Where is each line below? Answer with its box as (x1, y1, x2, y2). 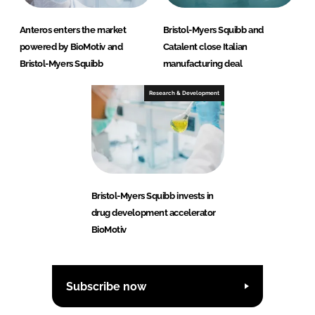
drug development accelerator (91, 207, 216, 219)
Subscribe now (66, 279, 146, 293)
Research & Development (148, 89, 219, 97)
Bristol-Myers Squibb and (162, 25, 264, 36)
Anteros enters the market (19, 25, 127, 36)
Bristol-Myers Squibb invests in (91, 191, 214, 202)
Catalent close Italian (162, 41, 247, 53)
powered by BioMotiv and (19, 41, 123, 53)
